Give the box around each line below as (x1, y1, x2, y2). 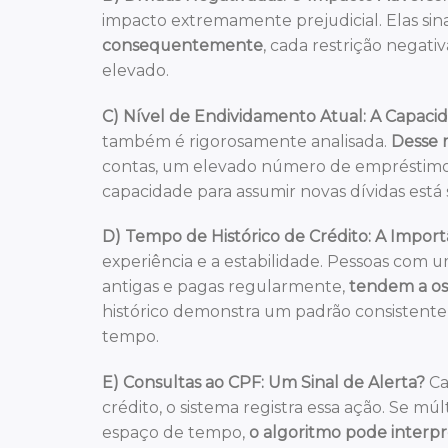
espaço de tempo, (102, 422, 249, 442)
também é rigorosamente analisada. (102, 131, 391, 151)
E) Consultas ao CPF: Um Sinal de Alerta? (102, 372, 425, 392)
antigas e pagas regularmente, (102, 277, 349, 297)
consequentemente (102, 35, 263, 55)
